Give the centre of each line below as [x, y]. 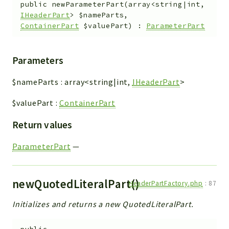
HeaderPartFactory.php [166, 183]
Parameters [38, 60]
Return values [42, 124]
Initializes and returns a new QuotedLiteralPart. [103, 204]
